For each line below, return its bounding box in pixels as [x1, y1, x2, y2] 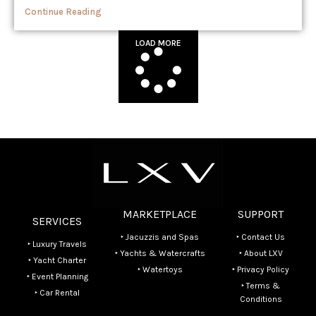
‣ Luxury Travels [28, 239, 87, 249]
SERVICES [32, 214, 83, 228]
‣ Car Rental [35, 288, 80, 298]
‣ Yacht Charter [28, 255, 87, 265]
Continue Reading [25, 6, 102, 17]
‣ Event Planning [26, 272, 88, 281]
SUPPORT [238, 207, 284, 221]
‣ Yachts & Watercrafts [114, 248, 205, 258]
